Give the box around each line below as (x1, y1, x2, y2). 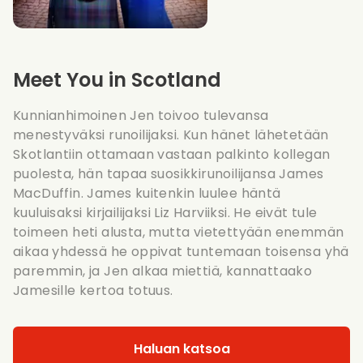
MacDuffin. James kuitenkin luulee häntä (13, 183, 281, 203)
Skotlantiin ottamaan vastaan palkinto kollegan (13, 144, 331, 164)
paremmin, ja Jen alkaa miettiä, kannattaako (13, 261, 313, 280)
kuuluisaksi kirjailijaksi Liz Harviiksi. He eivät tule (13, 203, 318, 222)
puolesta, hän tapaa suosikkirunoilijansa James (13, 164, 324, 183)
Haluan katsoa (133, 339, 230, 358)
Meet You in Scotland (13, 66, 221, 93)
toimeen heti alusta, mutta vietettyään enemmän (13, 222, 344, 241)
